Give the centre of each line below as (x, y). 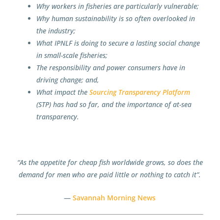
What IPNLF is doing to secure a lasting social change (118, 43)
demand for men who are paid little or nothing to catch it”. (110, 175)
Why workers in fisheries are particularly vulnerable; (117, 6)
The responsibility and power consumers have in (110, 68)
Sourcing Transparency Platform (139, 92)
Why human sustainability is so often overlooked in (115, 19)
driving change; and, (68, 80)
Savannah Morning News (114, 197)
